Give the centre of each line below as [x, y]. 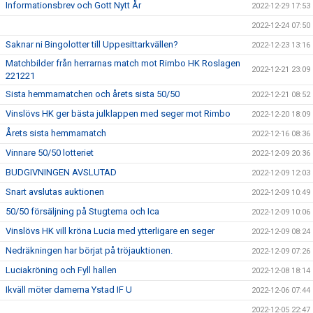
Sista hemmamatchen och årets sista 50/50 [93, 94]
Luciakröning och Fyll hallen [61, 270]
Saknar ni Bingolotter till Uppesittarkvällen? [92, 44]
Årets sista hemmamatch [56, 133]
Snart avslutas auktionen [55, 192]
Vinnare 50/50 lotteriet [50, 153]
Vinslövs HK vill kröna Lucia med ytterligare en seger [110, 231]
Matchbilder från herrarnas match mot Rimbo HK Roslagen [123, 63]
